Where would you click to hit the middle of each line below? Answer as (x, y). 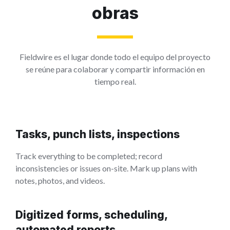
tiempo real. (115, 81)
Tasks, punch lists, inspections (98, 134)
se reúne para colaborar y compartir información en (115, 69)
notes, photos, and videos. (60, 180)
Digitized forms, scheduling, (91, 215)
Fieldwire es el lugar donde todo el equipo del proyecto (115, 56)
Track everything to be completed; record (89, 156)
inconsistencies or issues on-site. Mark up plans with (106, 168)
